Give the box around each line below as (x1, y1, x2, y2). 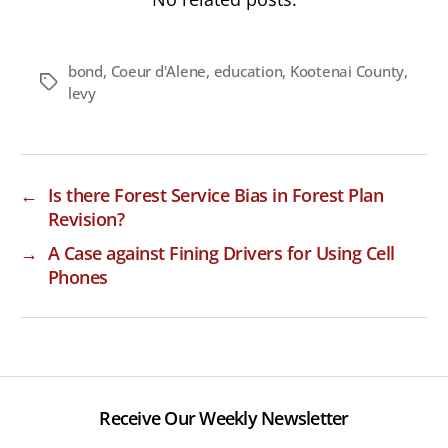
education (213, 61, 283, 82)
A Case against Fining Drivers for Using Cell (47, 241, 395, 266)
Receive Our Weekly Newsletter (99, 406, 349, 431)
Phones (47, 265, 108, 290)
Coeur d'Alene (110, 61, 207, 82)
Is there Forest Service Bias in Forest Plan (47, 183, 384, 208)
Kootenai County (289, 61, 405, 82)
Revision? (47, 207, 125, 232)
